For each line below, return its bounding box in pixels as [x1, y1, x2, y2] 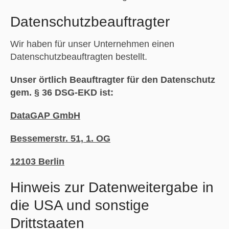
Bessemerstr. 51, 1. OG [10, 133, 110, 144]
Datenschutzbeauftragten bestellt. [10, 51, 147, 62]
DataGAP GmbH [10, 110, 80, 121]
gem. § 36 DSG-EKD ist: [10, 87, 113, 98]
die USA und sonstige [10, 197, 149, 213]
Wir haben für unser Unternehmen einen [10, 38, 174, 49]
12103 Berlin [10, 156, 64, 167]
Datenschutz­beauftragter [10, 13, 170, 30]
